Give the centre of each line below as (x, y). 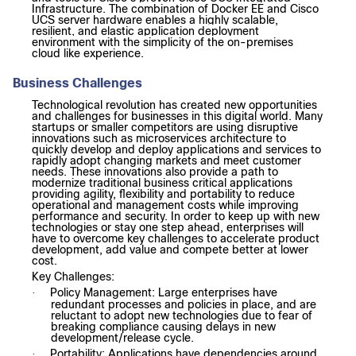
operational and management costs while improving (165, 205)
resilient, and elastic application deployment (145, 31)
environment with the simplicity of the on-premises (163, 43)
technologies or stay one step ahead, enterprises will (168, 228)
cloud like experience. (88, 54)
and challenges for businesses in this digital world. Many (177, 116)
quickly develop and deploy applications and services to (176, 150)
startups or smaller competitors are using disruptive (165, 128)
